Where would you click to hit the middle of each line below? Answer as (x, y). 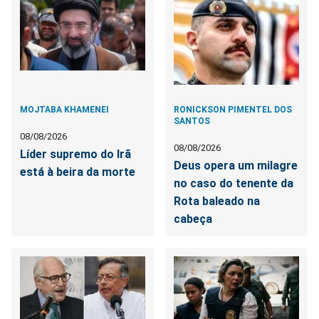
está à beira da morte (78, 172)
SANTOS (192, 121)
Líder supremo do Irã (75, 154)
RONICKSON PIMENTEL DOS (233, 109)
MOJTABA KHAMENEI (64, 109)
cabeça (193, 219)
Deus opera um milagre (236, 165)
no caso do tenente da (234, 183)
